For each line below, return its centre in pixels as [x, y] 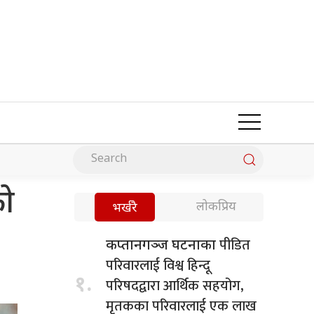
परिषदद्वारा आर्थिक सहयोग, [175, 286]
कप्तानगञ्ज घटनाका [163, 246]
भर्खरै [125, 208]
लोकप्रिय [216, 207]
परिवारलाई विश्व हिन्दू [158, 265]
